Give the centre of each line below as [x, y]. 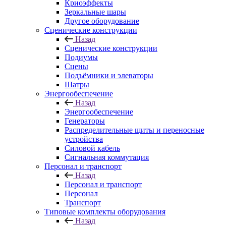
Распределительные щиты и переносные [134, 130]
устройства [84, 139]
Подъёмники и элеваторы [109, 75]
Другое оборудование [102, 21]
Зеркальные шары [95, 12]
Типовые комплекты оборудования [105, 212]
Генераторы [85, 121]
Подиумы [81, 57]
